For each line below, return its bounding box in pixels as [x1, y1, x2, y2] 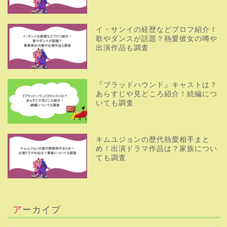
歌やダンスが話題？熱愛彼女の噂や [96, 35, 218, 43]
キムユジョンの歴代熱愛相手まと [96, 135, 210, 143]
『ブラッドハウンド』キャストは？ [96, 81, 218, 89]
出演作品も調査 [96, 44, 149, 52]
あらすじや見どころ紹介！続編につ [96, 90, 218, 98]
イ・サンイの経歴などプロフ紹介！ [96, 26, 218, 34]
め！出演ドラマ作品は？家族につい [96, 144, 218, 153]
